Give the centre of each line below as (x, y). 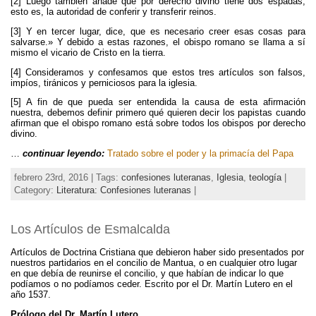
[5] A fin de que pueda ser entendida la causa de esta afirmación (158, 102)
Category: (35, 190)
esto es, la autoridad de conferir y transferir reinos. (114, 11)
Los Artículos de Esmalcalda (90, 229)
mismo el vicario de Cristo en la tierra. (88, 52)
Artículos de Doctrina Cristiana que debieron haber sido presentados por (157, 252)
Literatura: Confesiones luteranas (124, 190)
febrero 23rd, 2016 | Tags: (68, 177)
